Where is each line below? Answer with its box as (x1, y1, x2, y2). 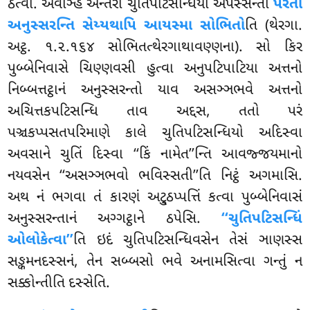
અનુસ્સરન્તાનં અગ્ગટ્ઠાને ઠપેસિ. (8, 209, 221, 229)
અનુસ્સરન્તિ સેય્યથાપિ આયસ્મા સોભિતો (8, 16, 245, 36)
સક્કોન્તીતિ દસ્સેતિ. (8, 273, 111, 293)
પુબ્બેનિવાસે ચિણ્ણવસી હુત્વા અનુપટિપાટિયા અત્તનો (8, 59, 302, 79)
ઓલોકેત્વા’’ (8, 230, 74, 250)
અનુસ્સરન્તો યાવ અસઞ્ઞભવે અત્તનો (81, 80, 302, 100)
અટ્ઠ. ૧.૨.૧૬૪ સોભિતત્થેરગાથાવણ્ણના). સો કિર (8, 37, 302, 57)
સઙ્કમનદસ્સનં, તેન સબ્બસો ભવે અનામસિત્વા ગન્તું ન (8, 252, 302, 272)
